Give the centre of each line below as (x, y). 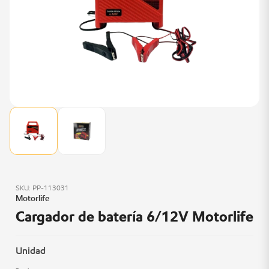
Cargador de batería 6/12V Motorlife (134, 216)
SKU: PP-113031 (42, 187)
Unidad (31, 250)
